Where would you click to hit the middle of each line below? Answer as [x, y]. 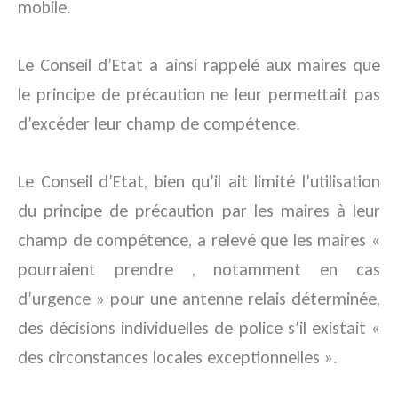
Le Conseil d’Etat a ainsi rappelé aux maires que [199, 65]
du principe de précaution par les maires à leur [199, 211]
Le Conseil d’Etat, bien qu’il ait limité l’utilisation [199, 181]
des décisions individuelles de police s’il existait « [199, 328]
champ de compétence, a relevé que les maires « [199, 240]
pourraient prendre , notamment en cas [199, 269]
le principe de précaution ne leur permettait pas [199, 94]
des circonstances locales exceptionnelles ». [178, 357]
